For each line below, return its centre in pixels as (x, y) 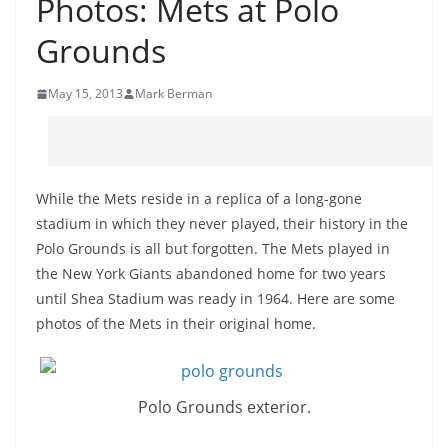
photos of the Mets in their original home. (176, 323)
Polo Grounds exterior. (224, 407)
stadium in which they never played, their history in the (222, 223)
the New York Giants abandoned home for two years (211, 273)
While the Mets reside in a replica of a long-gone (199, 198)
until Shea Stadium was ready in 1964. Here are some (215, 298)
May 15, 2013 (85, 93)
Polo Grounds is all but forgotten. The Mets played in (213, 248)
